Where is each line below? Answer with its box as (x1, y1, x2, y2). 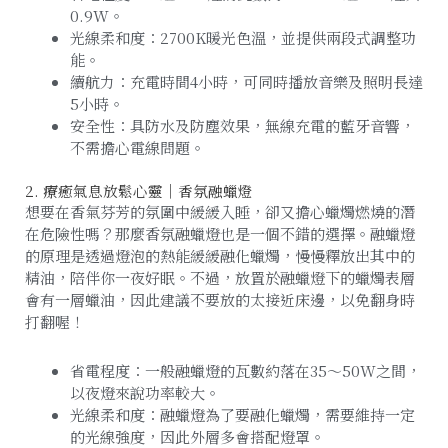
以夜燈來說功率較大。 (70, 381, 220, 403)
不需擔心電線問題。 (70, 136, 205, 158)
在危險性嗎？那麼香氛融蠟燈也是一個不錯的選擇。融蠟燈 (25, 223, 415, 245)
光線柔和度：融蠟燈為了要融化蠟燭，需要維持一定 (70, 403, 415, 425)
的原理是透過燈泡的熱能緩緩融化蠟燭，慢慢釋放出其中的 (25, 245, 415, 267)
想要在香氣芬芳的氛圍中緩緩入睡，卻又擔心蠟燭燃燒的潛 (25, 201, 415, 223)
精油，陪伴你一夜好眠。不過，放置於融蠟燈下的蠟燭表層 (25, 267, 415, 289)
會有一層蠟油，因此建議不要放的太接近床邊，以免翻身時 (25, 289, 415, 311)
